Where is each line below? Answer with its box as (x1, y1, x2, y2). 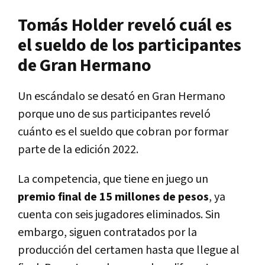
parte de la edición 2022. (18, 141, 138, 157)
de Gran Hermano (18, 53, 151, 77)
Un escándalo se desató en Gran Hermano (18, 88, 225, 104)
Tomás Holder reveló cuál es (18, 13, 232, 37)
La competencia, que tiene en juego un (18, 171, 208, 187)
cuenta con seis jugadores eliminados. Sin (18, 206, 220, 222)
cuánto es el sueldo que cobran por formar (18, 124, 228, 140)
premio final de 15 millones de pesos (18, 189, 209, 205)
